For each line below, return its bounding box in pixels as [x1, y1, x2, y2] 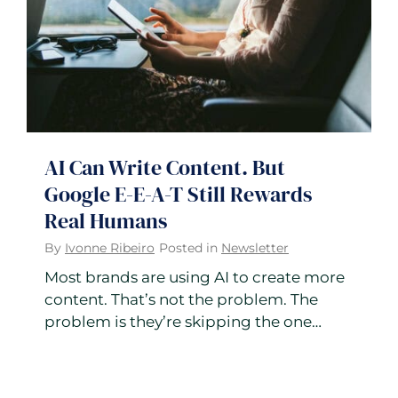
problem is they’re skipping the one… [44, 312, 322, 330]
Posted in [159, 239, 221, 256]
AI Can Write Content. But [44, 152, 285, 182]
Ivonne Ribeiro [65, 239, 155, 256]
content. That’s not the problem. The [44, 290, 318, 308]
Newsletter [221, 239, 289, 256]
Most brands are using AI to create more [44, 267, 345, 286]
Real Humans [44, 205, 167, 235]
